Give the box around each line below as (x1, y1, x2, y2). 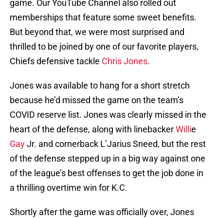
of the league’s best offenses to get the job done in (10, 168, 203, 179)
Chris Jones (102, 56, 147, 67)
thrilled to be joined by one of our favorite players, (10, 41, 199, 52)
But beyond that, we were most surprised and (10, 27, 184, 37)
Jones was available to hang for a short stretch (10, 80, 190, 91)
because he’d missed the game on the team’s (10, 95, 183, 106)
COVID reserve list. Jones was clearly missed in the (10, 109, 206, 120)
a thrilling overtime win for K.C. (10, 182, 127, 193)
